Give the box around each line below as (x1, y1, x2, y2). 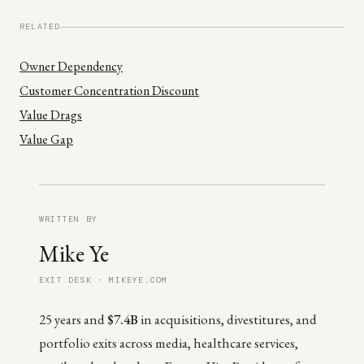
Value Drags (19, 106, 82, 123)
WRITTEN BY (39, 214, 97, 224)
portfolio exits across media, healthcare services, (39, 334, 298, 352)
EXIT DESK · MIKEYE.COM (39, 275, 168, 285)
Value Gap (19, 131, 73, 148)
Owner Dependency (19, 58, 123, 75)
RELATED (19, 21, 61, 32)
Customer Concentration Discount (19, 82, 199, 99)
